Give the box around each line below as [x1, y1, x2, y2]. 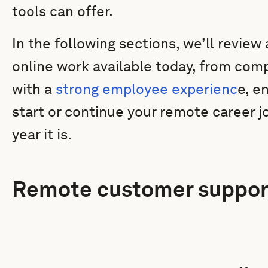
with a [12, 80, 56, 98]
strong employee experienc [56, 80, 237, 98]
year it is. [12, 126, 72, 143]
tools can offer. [12, 2, 116, 20]
